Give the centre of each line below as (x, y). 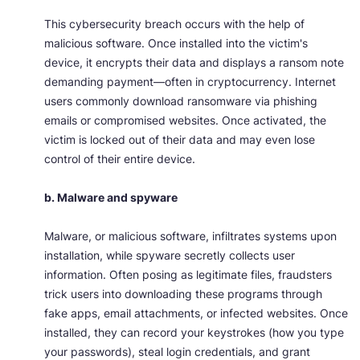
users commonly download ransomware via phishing (181, 101)
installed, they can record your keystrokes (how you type (194, 333)
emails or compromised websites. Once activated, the (185, 121)
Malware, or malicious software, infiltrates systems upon (190, 236)
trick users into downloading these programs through (183, 294)
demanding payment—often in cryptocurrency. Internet (190, 82)
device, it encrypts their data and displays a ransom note (194, 63)
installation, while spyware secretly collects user (170, 256)
